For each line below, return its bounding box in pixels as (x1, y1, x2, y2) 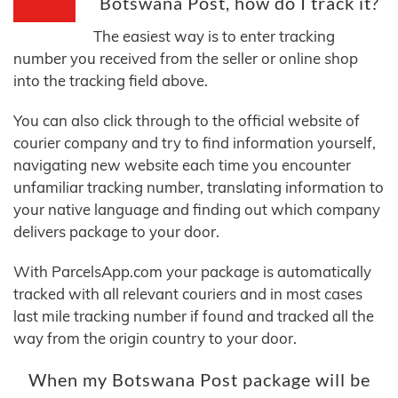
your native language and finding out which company (13, 200, 380, 219)
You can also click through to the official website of (13, 111, 360, 131)
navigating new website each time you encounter (13, 155, 351, 175)
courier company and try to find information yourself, (13, 133, 376, 153)
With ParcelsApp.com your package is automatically (13, 262, 371, 282)
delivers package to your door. (13, 222, 219, 242)
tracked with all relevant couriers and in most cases (13, 284, 362, 304)
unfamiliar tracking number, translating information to (13, 178, 384, 197)
